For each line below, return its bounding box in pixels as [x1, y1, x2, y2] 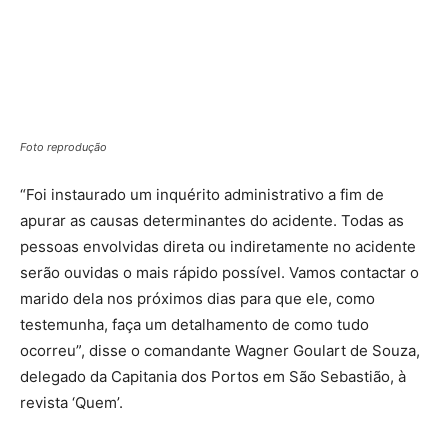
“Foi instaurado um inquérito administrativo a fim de [20, 185, 384, 204]
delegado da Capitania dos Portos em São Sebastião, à [20, 367, 406, 386]
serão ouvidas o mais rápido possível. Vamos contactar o [20, 263, 419, 282]
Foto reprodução [20, 140, 107, 154]
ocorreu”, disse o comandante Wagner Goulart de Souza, [20, 341, 420, 360]
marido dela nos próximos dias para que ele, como [20, 289, 375, 308]
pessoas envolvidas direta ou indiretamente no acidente [20, 237, 416, 256]
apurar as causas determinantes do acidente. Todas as [20, 211, 404, 230]
